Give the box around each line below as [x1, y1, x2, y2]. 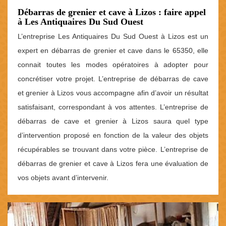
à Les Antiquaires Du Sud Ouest [18, 17, 143, 27]
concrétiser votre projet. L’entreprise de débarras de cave [18, 75, 208, 83]
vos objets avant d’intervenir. [18, 174, 108, 182]
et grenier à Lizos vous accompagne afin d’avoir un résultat [18, 89, 208, 97]
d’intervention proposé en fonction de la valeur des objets [18, 131, 208, 140]
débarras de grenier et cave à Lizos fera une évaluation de [18, 159, 208, 168]
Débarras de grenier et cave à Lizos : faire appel [18, 7, 206, 18]
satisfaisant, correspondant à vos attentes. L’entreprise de [18, 103, 208, 111]
